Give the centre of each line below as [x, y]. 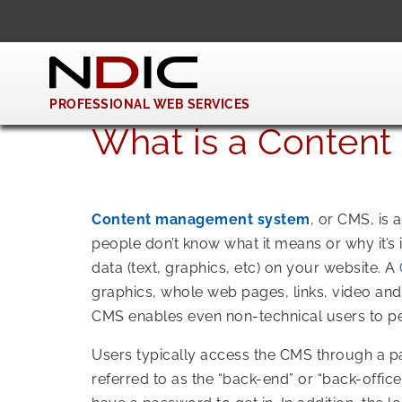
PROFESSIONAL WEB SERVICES [150, 104]
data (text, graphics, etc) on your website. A [245, 268]
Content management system [201, 219]
